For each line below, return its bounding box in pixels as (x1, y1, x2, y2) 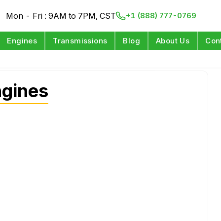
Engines (7, 36, 37, 45)
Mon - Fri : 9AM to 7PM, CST (6, 11, 116, 21)
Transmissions (53, 36, 108, 45)
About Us (156, 36, 190, 45)
